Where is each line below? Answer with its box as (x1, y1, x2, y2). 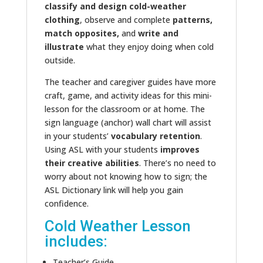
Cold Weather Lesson (44, 217, 191, 235)
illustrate (44, 41, 84, 53)
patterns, (172, 14, 213, 26)
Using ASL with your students (44, 144, 160, 156)
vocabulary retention (108, 130, 200, 142)
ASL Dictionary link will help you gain (44, 184, 183, 196)
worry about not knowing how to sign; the (44, 171, 207, 183)
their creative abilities (44, 157, 139, 169)
